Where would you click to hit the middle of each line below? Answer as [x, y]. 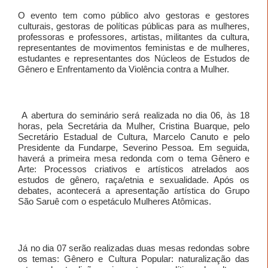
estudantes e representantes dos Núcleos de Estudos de [134, 58]
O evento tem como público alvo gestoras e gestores [134, 15]
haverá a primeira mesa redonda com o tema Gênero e [134, 159]
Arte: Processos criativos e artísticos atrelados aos [134, 169]
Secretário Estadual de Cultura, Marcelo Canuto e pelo [134, 137]
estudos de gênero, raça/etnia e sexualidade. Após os [134, 180]
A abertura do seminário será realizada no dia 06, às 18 [134, 115]
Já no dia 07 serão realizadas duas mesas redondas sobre [134, 248]
